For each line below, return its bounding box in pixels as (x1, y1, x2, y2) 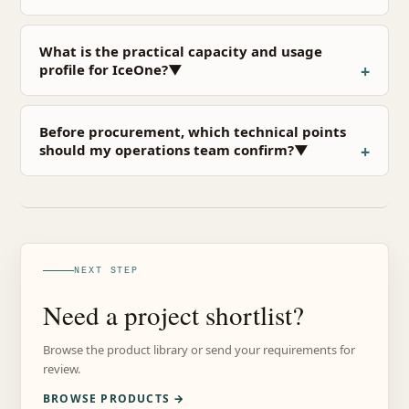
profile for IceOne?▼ (39, 59, 183, 79)
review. (43, 360, 80, 377)
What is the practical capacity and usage (39, 41, 322, 60)
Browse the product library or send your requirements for (43, 341, 355, 358)
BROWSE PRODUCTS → (43, 390, 185, 406)
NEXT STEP (74, 265, 140, 276)
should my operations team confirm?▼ (39, 140, 309, 159)
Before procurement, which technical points (39, 121, 346, 141)
